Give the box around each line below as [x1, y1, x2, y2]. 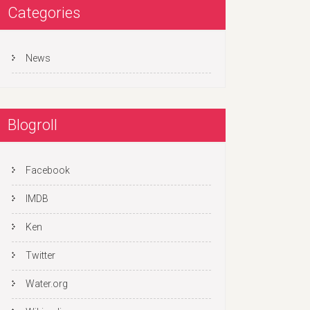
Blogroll [8, 116, 57, 134]
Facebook [26, 165, 70, 176]
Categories [8, 4, 80, 21]
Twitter [26, 250, 55, 261]
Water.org [26, 278, 68, 289]
